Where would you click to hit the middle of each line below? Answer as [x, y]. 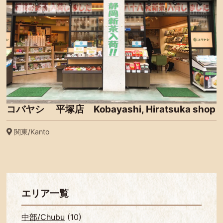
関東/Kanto [31, 131]
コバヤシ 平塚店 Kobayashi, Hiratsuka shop [111, 109]
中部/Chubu [43, 217]
